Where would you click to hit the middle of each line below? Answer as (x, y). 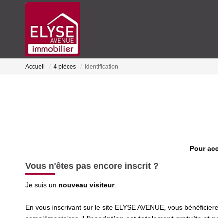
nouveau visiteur (86, 185)
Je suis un (42, 185)
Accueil (35, 67)
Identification (101, 67)
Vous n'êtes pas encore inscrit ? (92, 166)
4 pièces (65, 67)
